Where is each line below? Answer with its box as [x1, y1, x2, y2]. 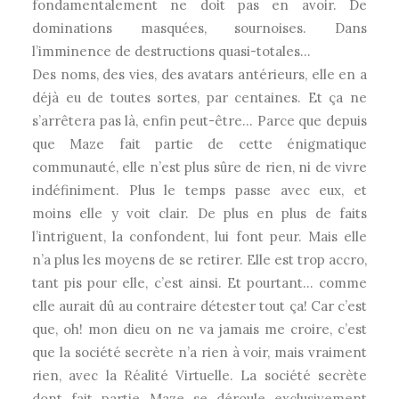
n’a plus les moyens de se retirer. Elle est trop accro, [32, 251, 367, 268]
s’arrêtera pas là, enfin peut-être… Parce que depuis [32, 112, 367, 129]
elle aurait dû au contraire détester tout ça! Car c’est [32, 297, 367, 314]
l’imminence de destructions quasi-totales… [32, 43, 311, 60]
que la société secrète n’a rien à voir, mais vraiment [32, 344, 367, 361]
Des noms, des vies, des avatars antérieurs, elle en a [32, 66, 367, 83]
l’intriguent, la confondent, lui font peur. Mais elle [32, 228, 367, 245]
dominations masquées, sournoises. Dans [32, 20, 367, 37]
